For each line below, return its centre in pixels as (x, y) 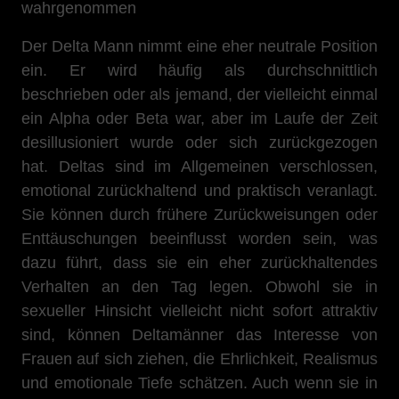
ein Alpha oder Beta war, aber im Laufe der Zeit (199, 118)
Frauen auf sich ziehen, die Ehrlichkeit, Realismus (199, 359)
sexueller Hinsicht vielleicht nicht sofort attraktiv (199, 311)
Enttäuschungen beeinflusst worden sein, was (199, 239)
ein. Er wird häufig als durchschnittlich (199, 70)
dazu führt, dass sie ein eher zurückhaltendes (199, 263)
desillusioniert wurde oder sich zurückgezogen (199, 142)
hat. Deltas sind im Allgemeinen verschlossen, (199, 167)
